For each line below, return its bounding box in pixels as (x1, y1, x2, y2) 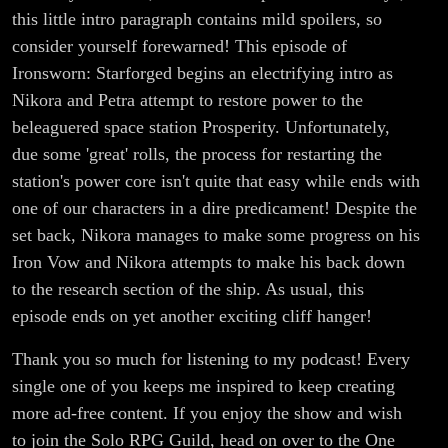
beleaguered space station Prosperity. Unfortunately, (12, 117, 390, 138)
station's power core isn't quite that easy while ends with (12, 171, 420, 192)
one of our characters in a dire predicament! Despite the (12, 198, 417, 219)
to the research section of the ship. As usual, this (12, 279, 364, 300)
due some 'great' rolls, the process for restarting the (12, 144, 382, 165)
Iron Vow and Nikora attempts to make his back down (12, 252, 405, 273)
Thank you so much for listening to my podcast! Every (12, 349, 410, 370)
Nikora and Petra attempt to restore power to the (12, 90, 363, 111)
